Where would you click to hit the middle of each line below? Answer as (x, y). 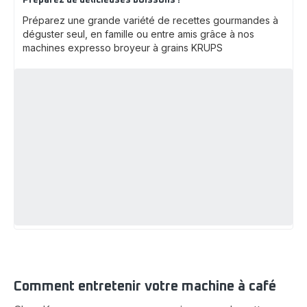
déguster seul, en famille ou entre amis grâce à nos (138, 34)
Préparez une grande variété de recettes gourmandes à (150, 21)
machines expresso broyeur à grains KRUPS (123, 48)
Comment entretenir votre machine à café (145, 286)
